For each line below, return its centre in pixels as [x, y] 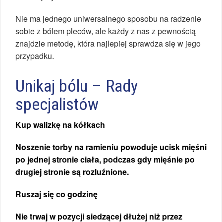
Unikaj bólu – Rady [77, 86]
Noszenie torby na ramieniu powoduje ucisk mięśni [111, 147]
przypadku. [35, 56]
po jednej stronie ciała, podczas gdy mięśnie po [105, 160]
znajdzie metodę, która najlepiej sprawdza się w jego [108, 44]
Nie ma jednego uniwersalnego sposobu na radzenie [108, 19]
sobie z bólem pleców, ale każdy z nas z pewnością [106, 31]
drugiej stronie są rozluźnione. [72, 172]
